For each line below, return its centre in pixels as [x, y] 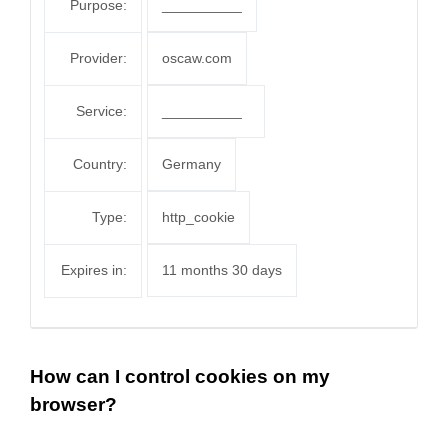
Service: [101, 111]
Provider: [98, 58]
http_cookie [198, 217]
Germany [191, 164]
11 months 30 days [222, 270]
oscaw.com [197, 58]
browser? [73, 404]
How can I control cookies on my [180, 376]
